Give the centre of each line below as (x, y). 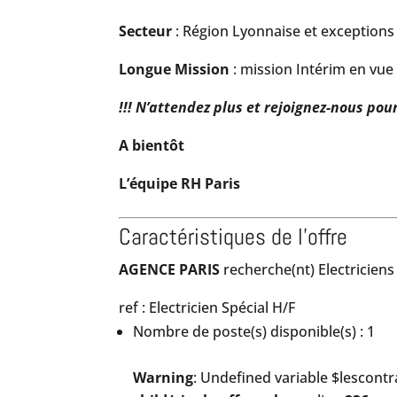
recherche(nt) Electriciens (307, 269)
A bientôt (152, 145)
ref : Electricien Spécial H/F (207, 307)
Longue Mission (175, 69)
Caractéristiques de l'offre (234, 237)
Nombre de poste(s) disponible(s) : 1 (254, 331)
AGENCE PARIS (170, 269)
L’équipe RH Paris (180, 183)
